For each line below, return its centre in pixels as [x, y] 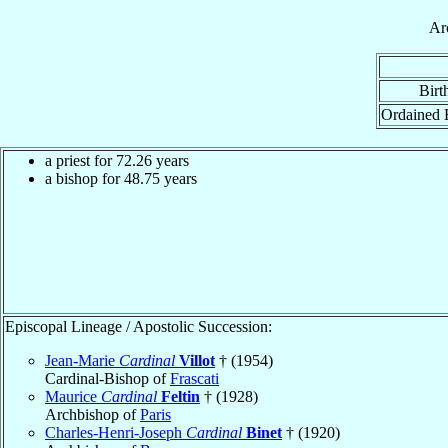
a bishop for [84, 178]
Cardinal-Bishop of [107, 378]
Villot [197, 360]
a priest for [80, 160]
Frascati [194, 378]
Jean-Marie [82, 360]
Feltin [180, 396]
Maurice [73, 396]
